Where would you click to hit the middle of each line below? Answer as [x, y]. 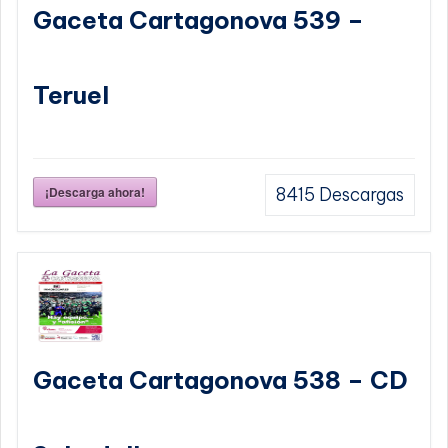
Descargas [359, 195]
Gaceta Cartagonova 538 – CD [220, 380]
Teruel [71, 95]
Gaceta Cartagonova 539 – [198, 20]
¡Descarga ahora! [95, 192]
